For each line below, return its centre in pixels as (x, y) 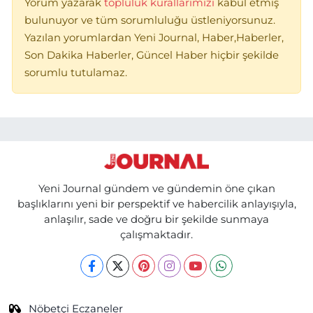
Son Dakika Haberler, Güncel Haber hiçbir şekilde (152, 55)
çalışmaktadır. (156, 234)
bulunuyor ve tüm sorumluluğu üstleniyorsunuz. (150, 20)
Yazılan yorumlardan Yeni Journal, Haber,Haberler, (154, 37)
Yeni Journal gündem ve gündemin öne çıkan (156, 188)
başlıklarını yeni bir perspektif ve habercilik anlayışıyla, (156, 204)
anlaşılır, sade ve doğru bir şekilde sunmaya (156, 219)
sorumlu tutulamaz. (76, 72)
